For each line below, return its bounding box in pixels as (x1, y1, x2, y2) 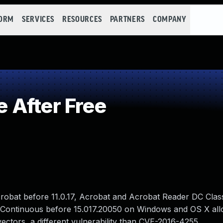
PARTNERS (110, 15, 145, 24)
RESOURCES (62, 15, 102, 24)
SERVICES (21, 15, 55, 24)
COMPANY (152, 15, 187, 24)
